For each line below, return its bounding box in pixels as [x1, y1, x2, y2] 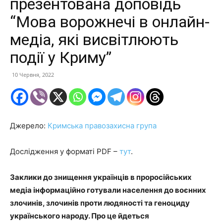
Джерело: [10, 121, 48, 131]
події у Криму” [10, 48, 111, 67]
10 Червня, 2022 [12, 71, 54, 79]
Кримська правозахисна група [48, 121, 157, 131]
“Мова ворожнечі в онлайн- [10, 12, 210, 32]
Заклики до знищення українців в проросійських [10, 172, 192, 182]
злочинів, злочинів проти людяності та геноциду [10, 198, 190, 208]
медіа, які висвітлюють [10, 30, 178, 50]
